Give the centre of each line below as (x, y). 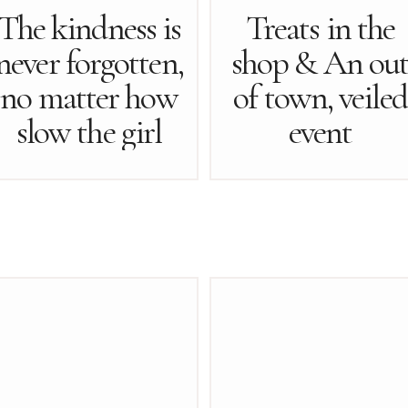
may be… (89, 167)
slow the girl (89, 132)
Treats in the (320, 28)
